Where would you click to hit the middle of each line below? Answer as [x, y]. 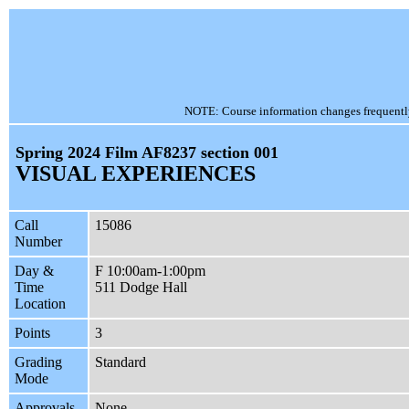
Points [32, 333]
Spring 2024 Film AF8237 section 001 [147, 153]
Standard [121, 362]
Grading [38, 362]
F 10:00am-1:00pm [150, 271]
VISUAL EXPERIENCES [135, 174]
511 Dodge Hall [141, 288]
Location [40, 304]
